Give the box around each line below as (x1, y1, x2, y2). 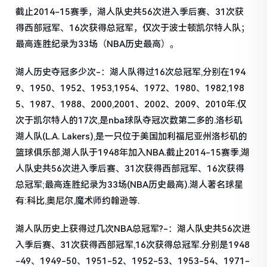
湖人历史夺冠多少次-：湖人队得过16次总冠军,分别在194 (15, 67, 246, 78)
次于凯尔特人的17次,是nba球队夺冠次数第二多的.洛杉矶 (15, 115, 243, 126)
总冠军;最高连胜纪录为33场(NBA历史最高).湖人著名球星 (15, 179, 244, 191)
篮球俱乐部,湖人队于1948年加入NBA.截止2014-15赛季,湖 (15, 147, 250, 159)
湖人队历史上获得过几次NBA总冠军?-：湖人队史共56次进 (15, 223, 251, 235)
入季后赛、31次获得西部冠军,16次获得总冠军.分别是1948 (15, 240, 250, 251)
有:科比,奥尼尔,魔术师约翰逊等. (15, 195, 140, 207)
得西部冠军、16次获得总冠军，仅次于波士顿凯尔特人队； (15, 23, 250, 34)
